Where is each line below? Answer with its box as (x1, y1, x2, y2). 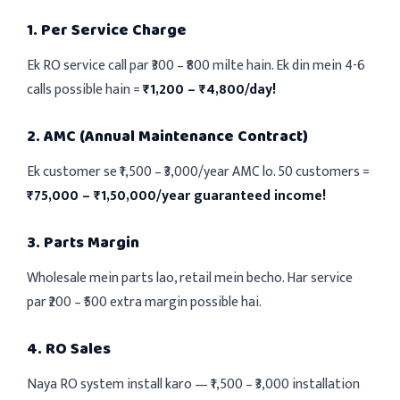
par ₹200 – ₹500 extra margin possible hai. (27, 289, 262, 313)
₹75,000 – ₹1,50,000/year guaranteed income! (27, 183, 326, 207)
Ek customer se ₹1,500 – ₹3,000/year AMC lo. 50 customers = (27, 159, 370, 183)
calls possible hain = (27, 77, 143, 101)
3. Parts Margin (27, 229, 139, 255)
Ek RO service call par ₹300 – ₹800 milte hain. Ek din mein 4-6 (27, 53, 365, 77)
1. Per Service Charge (27, 17, 187, 43)
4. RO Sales (27, 336, 111, 362)
